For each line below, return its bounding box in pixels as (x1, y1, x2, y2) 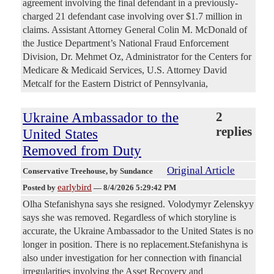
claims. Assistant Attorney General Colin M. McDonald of (23, 24, 247, 35)
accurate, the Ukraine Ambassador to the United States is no (23, 226, 253, 237)
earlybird (57, 182, 92, 193)
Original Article (167, 165, 235, 177)
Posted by (23, 183, 57, 193)
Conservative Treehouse (23, 166, 106, 176)
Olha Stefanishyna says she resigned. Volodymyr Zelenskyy (23, 199, 254, 210)
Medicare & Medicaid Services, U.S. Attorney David (23, 65, 227, 76)
